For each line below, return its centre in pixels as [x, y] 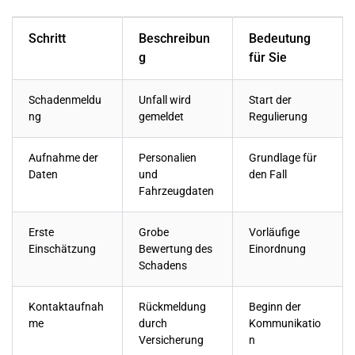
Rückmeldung [172, 307]
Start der [270, 101]
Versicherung [171, 341]
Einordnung [277, 250]
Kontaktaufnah [66, 307]
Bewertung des [176, 250]
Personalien [168, 158]
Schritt [47, 39]
